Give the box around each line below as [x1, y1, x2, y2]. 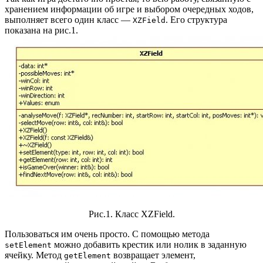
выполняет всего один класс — [5, 14, 133, 25]
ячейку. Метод [5, 249, 64, 260]
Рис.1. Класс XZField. [88, 208, 175, 219]
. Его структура [166, 14, 227, 25]
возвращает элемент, [111, 249, 195, 260]
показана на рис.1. [5, 25, 78, 35]
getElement [64, 251, 111, 260]
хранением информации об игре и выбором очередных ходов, [5, 4, 254, 14]
